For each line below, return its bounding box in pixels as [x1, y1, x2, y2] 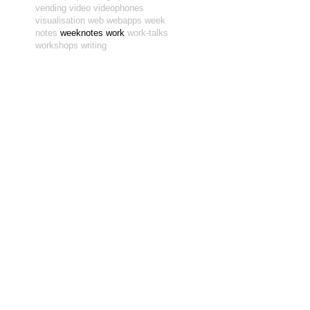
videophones [93, 3, 144, 13]
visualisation [35, 15, 85, 26]
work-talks [127, 28, 168, 38]
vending [35, 3, 66, 13]
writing [81, 40, 107, 51]
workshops [35, 40, 78, 51]
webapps [107, 15, 142, 26]
